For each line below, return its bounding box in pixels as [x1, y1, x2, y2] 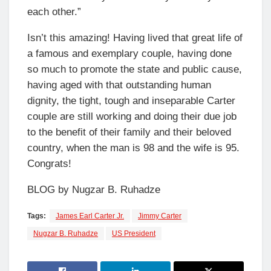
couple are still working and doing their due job [27, 110, 237, 122]
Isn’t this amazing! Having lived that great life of [27, 31, 243, 44]
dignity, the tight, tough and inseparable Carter [27, 94, 235, 106]
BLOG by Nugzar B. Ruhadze [27, 183, 160, 195]
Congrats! [27, 157, 71, 169]
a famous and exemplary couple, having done [27, 47, 232, 59]
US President [112, 229, 155, 238]
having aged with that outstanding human [27, 79, 211, 91]
